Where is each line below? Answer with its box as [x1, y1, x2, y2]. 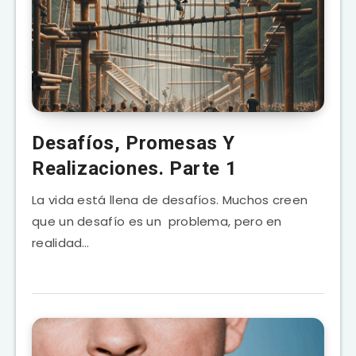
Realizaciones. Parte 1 [32, 157, 238, 180]
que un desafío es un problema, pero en [32, 212, 282, 230]
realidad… [32, 234, 90, 251]
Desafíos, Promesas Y [32, 131, 236, 154]
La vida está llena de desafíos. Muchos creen [32, 191, 308, 208]
